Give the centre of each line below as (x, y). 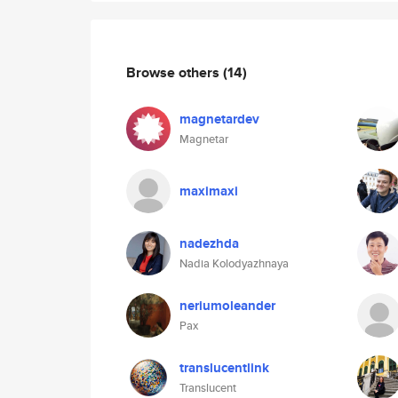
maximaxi (209, 191)
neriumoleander (227, 306)
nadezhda (209, 243)
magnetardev (219, 119)
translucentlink (224, 368)
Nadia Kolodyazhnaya (234, 263)
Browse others (175, 72)
